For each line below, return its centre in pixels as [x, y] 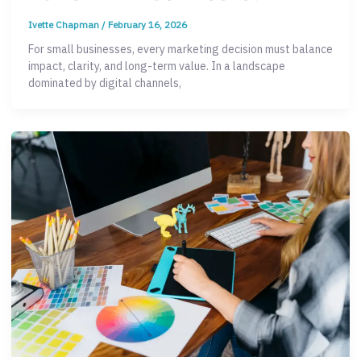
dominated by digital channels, [105, 83]
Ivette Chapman [65, 24]
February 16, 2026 [147, 24]
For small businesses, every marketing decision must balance [180, 49]
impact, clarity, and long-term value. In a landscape [157, 66]
